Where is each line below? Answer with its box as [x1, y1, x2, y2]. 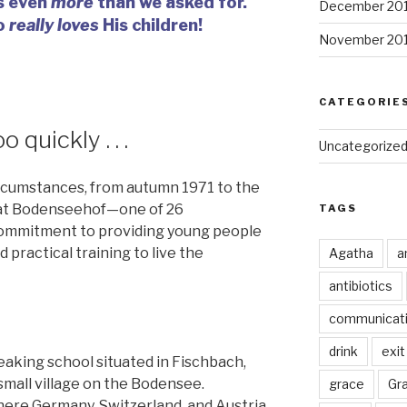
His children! [98, 15, 206, 35]
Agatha [328, 245, 373, 262]
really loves [8, 15, 99, 35]
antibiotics [328, 278, 392, 294]
